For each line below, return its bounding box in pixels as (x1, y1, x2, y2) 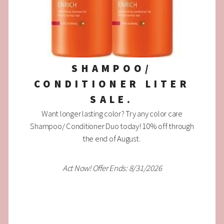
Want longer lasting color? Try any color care (41, 108, 182, 119)
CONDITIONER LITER (34, 77, 190, 91)
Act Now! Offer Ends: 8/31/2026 (62, 162, 162, 173)
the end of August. (82, 133, 142, 144)
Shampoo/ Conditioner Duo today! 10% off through (30, 121, 194, 132)
